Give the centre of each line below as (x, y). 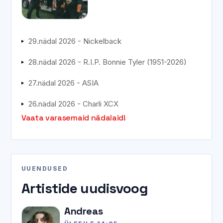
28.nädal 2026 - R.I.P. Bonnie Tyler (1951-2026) (108, 62)
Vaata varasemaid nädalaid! (74, 117)
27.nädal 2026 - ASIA (63, 83)
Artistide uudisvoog (85, 188)
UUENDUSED (45, 168)
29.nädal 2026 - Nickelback (75, 41)
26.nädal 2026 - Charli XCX (73, 104)
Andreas (84, 211)
